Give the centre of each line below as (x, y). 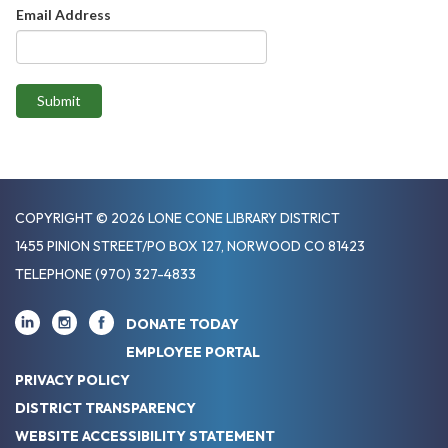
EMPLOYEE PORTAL (193, 352)
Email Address (63, 15)
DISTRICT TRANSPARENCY (105, 408)
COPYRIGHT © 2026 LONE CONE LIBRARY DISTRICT (177, 218)
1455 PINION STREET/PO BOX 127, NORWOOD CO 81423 (190, 246)
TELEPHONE (53, 274)
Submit (58, 101)
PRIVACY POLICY (72, 380)
